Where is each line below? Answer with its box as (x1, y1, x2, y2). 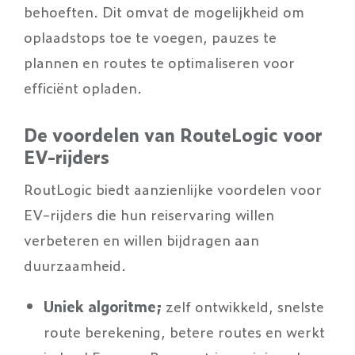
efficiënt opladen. (24, 77, 142, 97)
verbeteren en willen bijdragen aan (24, 229, 259, 250)
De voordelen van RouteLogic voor (24, 121, 323, 147)
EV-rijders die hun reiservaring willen (24, 204, 274, 224)
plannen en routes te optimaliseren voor (24, 52, 295, 72)
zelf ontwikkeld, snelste (165, 296, 324, 316)
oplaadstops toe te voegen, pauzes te (24, 26, 277, 47)
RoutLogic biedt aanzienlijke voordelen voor (24, 178, 322, 199)
